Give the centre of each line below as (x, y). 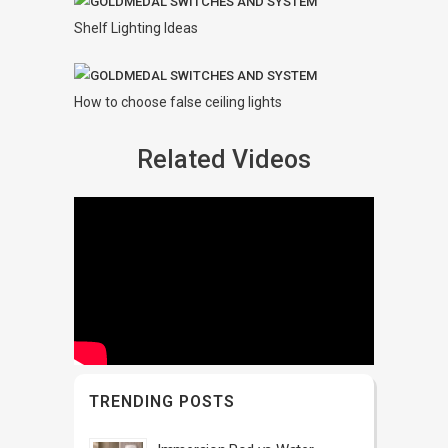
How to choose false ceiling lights (178, 102)
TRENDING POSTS (162, 401)
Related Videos (224, 159)
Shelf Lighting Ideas (136, 28)
